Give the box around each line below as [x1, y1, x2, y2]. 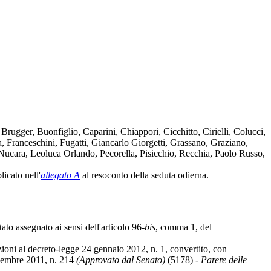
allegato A [41, 169, 80, 180]
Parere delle [201, 254, 247, 265]
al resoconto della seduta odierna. [80, 169, 209, 180]
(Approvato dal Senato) [76, 254, 165, 265]
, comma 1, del [155, 221, 212, 232]
